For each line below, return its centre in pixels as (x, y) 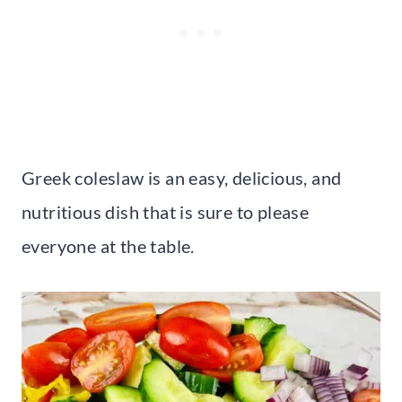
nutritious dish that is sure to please (166, 211)
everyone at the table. (108, 245)
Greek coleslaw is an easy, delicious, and (182, 177)
